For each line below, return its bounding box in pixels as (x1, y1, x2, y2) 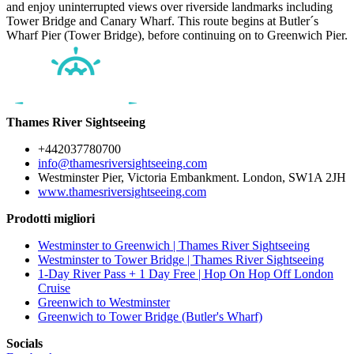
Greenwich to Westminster (38, 296, 170, 310)
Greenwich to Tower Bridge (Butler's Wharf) (38, 310, 262, 324)
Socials (6, 337, 43, 351)
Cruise (38, 281, 70, 296)
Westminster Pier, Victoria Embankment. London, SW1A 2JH (38, 171, 346, 185)
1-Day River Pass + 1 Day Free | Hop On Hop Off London (38, 267, 333, 281)
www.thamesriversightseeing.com (38, 185, 206, 199)
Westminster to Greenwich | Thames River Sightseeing (38, 239, 310, 253)
